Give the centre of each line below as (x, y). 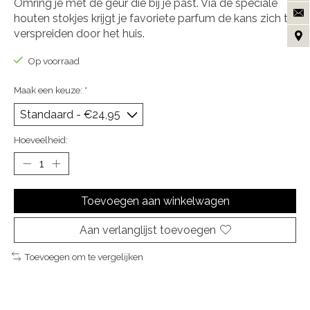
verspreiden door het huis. (79, 33)
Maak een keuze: (49, 90)
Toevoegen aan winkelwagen (155, 201)
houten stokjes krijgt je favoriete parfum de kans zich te (154, 18)
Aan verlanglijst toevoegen (147, 230)
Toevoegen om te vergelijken (83, 256)
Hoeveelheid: (41, 139)
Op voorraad (53, 61)
